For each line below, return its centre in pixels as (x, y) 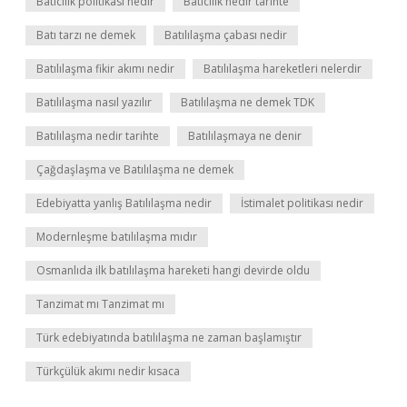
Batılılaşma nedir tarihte (98, 136)
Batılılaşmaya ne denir (245, 136)
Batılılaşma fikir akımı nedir (105, 69)
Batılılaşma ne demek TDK (248, 102)
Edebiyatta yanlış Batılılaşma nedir (124, 203)
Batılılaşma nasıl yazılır (94, 102)
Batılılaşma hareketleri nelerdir (283, 69)
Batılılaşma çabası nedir (226, 35)
